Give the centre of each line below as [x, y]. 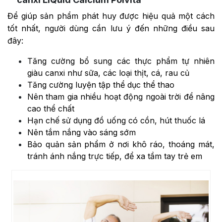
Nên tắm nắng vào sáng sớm [83, 133]
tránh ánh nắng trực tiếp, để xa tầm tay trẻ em [115, 156]
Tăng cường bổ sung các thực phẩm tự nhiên [121, 61]
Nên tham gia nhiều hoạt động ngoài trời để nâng [121, 97]
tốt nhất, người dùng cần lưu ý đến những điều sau [111, 28]
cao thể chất [51, 109]
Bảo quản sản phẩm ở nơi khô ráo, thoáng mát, [121, 144]
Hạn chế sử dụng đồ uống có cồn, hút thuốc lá [116, 121]
